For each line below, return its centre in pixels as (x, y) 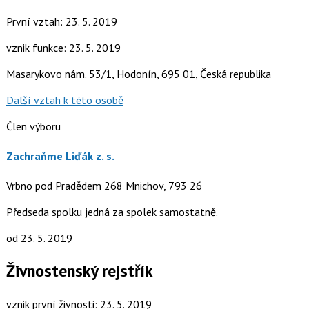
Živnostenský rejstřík (79, 271)
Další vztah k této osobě (64, 100)
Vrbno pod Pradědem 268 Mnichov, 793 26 (104, 186)
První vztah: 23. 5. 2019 (61, 21)
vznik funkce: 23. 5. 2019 (63, 47)
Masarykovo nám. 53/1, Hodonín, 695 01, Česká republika (138, 73)
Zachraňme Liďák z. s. (60, 156)
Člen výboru (33, 126)
